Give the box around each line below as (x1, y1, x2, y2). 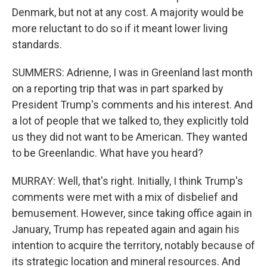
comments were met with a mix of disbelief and (12, 191, 238, 203)
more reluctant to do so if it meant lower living (12, 22, 228, 35)
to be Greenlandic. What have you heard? (12, 147, 203, 159)
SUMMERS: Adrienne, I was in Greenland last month (12, 66, 253, 79)
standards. (12, 38, 62, 51)
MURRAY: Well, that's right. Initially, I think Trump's (12, 175, 243, 187)
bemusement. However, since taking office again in (12, 207, 252, 219)
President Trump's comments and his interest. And (12, 98, 253, 111)
